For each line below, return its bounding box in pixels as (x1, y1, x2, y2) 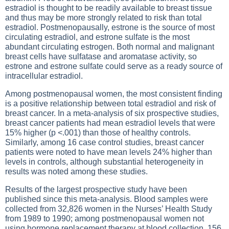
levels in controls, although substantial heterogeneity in (5, 157, 203, 166)
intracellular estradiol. (5, 72, 83, 80)
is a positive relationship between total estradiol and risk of (5, 99, 216, 108)
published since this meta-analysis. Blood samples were (5, 195, 208, 203)
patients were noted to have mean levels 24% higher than (5, 148, 212, 156)
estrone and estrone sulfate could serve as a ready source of (5, 62, 222, 71)
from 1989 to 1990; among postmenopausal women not (5, 214, 204, 223)
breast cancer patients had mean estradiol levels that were (5, 119, 215, 127)
